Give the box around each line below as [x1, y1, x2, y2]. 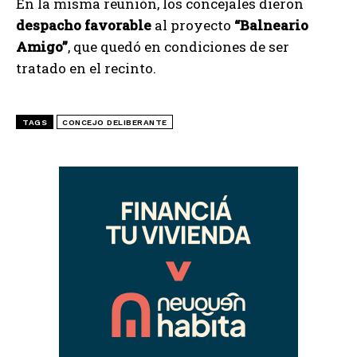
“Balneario [234, 16, 308, 35]
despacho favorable [16, 16, 151, 35]
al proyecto [151, 16, 234, 35]
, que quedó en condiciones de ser [68, 37, 289, 57]
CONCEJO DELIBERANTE [62, 118, 167, 127]
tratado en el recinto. [16, 59, 156, 78]
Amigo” [16, 37, 68, 57]
